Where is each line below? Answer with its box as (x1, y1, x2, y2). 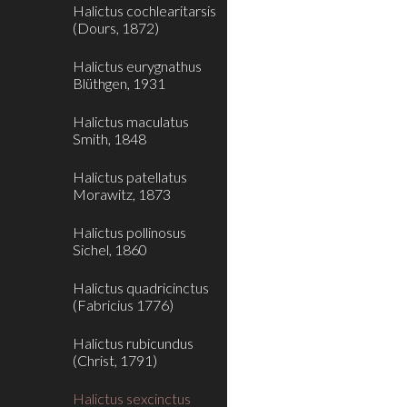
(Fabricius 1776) (73, 296, 174, 313)
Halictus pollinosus (73, 223, 186, 241)
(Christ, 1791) (73, 352, 157, 369)
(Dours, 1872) (73, 19, 159, 36)
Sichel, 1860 (73, 241, 147, 258)
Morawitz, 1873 (73, 185, 171, 203)
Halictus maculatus (73, 113, 189, 130)
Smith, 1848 (73, 130, 146, 147)
